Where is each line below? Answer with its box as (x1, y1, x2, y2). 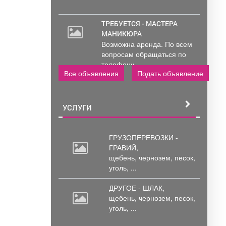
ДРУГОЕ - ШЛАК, (109, 183, 164, 193)
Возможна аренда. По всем (101, 39, 192, 49)
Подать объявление (137, 68, 203, 79)
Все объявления (64, 68, 119, 79)
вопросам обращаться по (101, 49, 186, 60)
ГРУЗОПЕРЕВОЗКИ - (109, 132, 178, 143)
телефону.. (101, 59, 138, 70)
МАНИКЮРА (101, 29, 142, 39)
